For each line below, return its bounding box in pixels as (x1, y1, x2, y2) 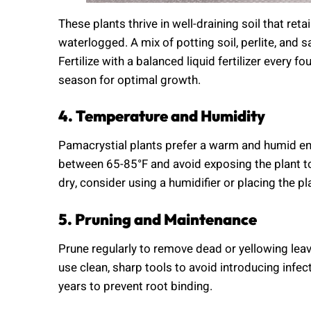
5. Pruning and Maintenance (58, 209, 257, 229)
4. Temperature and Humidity (58, 106, 265, 126)
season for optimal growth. (58, 71, 201, 89)
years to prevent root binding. (58, 277, 212, 295)
